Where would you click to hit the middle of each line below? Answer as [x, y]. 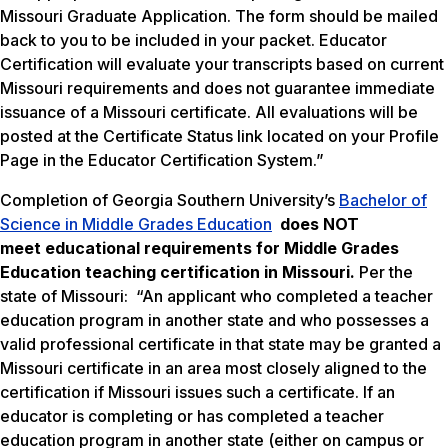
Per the [386, 272]
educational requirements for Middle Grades [222, 248]
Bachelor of [383, 200]
